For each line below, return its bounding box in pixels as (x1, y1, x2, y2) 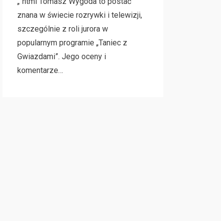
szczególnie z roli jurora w (17, 24, 108, 34)
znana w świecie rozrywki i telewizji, (17, 10, 142, 20)
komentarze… (17, 66, 63, 75)
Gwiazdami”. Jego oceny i (17, 52, 106, 61)
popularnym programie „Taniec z (17, 38, 127, 47)
